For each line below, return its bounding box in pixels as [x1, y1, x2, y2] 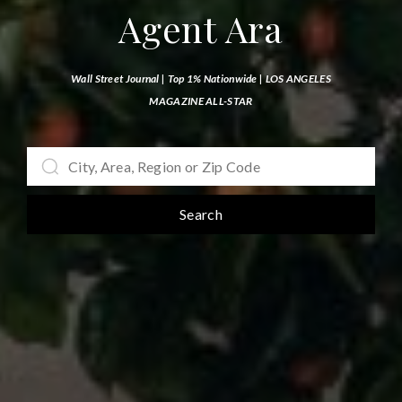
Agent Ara [118, 4, 284, 52]
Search [179, 205, 223, 223]
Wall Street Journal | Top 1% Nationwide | [71, 71, 266, 85]
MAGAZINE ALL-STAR [149, 93, 253, 108]
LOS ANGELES [265, 71, 331, 85]
